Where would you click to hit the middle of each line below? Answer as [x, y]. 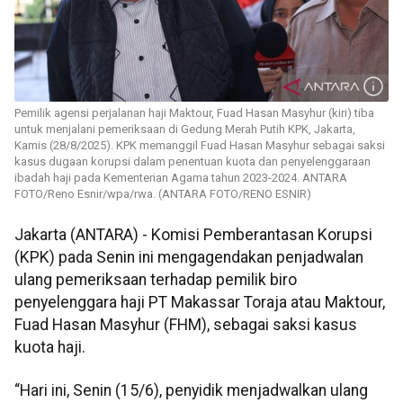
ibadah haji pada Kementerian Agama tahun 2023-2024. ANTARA [181, 178]
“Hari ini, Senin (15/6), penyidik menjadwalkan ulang [191, 390]
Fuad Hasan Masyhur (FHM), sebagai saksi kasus [186, 325]
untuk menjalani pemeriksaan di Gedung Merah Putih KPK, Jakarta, [185, 130]
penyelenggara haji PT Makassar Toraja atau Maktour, [200, 303]
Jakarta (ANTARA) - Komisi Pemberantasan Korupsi [193, 235]
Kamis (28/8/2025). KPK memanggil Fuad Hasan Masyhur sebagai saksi [200, 146]
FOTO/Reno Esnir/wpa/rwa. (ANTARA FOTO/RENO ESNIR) [163, 194]
